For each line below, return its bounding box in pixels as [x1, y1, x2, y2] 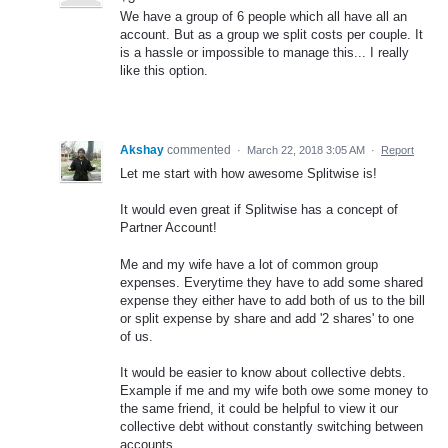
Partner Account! [120, 220, 217, 236]
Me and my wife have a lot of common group [120, 256, 378, 272]
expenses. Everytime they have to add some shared [120, 274, 423, 290]
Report [381, 144, 414, 157]
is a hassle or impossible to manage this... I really [120, 45, 409, 61]
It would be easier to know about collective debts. [120, 364, 406, 380]
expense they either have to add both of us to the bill [120, 292, 425, 308]
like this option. [120, 63, 208, 79]
